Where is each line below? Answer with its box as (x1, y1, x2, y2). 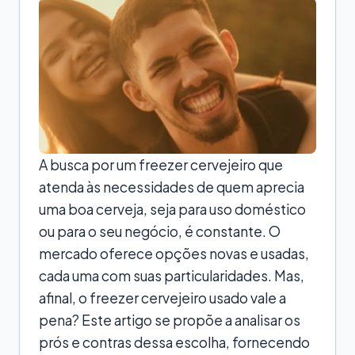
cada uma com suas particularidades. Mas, (39, 266, 304, 284)
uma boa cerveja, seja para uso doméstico (39, 200, 306, 218)
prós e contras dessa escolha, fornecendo (39, 333, 310, 351)
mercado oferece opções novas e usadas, (39, 244, 309, 262)
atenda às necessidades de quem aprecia (39, 177, 304, 196)
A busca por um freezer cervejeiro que (39, 155, 283, 174)
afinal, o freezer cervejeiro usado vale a (39, 288, 286, 307)
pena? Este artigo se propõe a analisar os (39, 311, 300, 329)
